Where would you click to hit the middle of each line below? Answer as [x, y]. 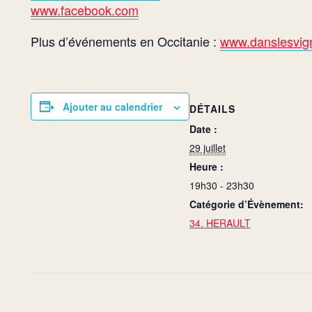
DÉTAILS [212, 108]
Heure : [206, 166]
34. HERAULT [220, 223]
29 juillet [208, 147]
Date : [203, 128]
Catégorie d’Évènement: [247, 204]
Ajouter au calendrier [112, 106]
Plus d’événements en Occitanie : [125, 41]
